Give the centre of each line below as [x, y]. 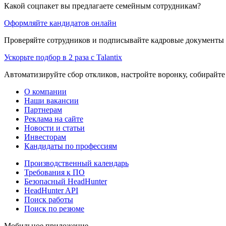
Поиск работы [49, 199]
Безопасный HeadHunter [66, 181]
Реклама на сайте [54, 119]
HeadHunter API [51, 190]
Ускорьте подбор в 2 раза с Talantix [63, 57]
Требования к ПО [54, 172]
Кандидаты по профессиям [71, 146]
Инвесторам [45, 137]
